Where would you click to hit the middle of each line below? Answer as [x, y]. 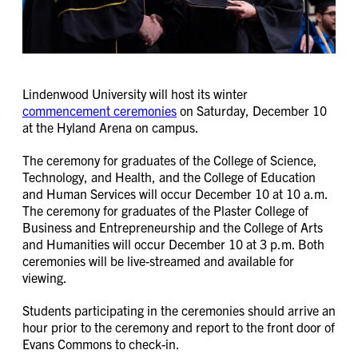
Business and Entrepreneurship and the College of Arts [173, 227]
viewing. [45, 278]
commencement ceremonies [99, 111]
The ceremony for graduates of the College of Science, [170, 160]
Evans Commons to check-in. [101, 344]
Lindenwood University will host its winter [135, 94]
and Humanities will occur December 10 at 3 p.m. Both [173, 244]
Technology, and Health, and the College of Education [169, 177]
